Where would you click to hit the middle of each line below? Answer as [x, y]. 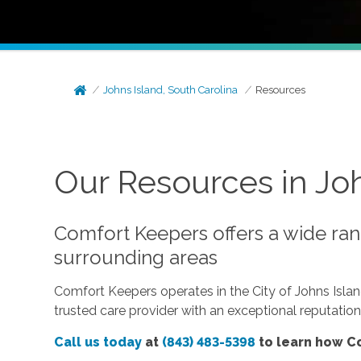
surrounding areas [136, 257]
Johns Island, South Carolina [171, 90]
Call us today [98, 342]
